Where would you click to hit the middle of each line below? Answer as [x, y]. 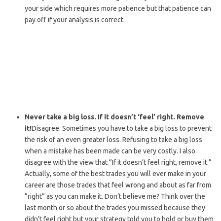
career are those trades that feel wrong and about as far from [118, 185]
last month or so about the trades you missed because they [115, 208]
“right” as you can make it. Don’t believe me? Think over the [115, 197]
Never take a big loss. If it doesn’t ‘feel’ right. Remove [114, 117]
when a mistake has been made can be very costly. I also [110, 151]
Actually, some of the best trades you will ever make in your [115, 174]
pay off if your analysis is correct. [75, 20]
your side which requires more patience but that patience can [118, 9]
